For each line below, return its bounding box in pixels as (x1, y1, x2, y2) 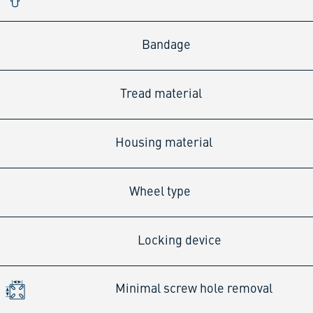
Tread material (119, 87, 202, 101)
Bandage (142, 38, 191, 52)
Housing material (115, 136, 212, 150)
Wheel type (129, 185, 191, 198)
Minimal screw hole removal (115, 283, 272, 296)
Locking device (137, 234, 221, 247)
